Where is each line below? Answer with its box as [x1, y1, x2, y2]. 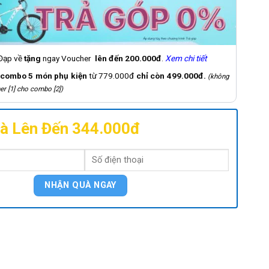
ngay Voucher [43, 53, 92, 64]
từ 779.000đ [86, 71, 136, 81]
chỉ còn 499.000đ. [136, 71, 206, 81]
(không [205, 72, 229, 81]
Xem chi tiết [165, 53, 209, 64]
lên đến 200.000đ [91, 53, 162, 64]
